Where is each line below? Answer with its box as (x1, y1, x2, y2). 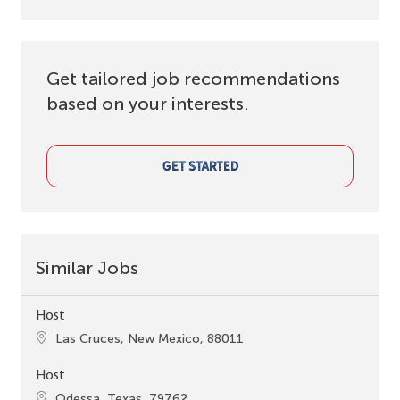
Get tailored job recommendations (46, 67, 340, 89)
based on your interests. (46, 92, 249, 114)
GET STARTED (162, 156, 238, 176)
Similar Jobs (36, 256, 138, 279)
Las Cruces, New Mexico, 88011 (55, 330, 244, 346)
